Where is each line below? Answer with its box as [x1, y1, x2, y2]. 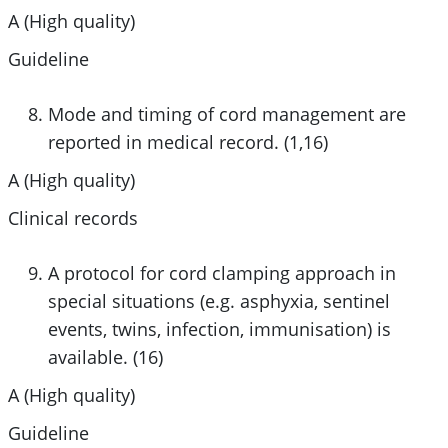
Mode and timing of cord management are [47, 101, 406, 126]
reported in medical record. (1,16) [47, 129, 328, 154]
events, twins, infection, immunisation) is [47, 316, 391, 341]
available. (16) [47, 344, 163, 369]
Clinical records [7, 205, 138, 230]
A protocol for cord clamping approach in [47, 260, 396, 285]
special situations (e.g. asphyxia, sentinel [47, 288, 390, 313]
